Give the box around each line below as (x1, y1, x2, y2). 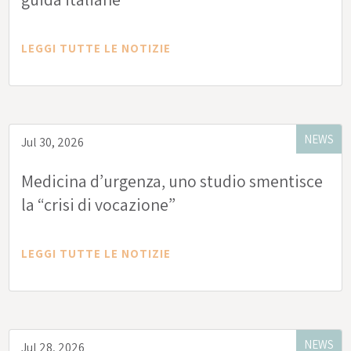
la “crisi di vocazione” (21, 194, 176, 216)
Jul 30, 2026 (21, 134, 85, 151)
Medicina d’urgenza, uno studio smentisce (21, 170, 324, 193)
